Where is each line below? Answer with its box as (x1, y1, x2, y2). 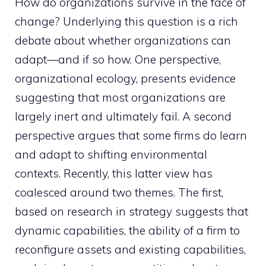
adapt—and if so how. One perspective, (15, 52, 221, 66)
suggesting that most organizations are (15, 90, 226, 104)
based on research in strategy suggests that (15, 204, 248, 218)
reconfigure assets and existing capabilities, (15, 242, 246, 256)
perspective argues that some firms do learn (15, 128, 247, 142)
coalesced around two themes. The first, (15, 185, 223, 199)
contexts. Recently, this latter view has (15, 166, 213, 180)
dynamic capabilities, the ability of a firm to (15, 223, 240, 237)
